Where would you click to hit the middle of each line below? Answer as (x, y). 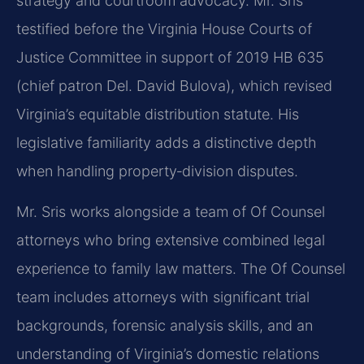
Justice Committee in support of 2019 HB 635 (170, 58)
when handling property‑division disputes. (157, 171)
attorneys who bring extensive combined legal (171, 240)
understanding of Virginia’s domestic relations (168, 353)
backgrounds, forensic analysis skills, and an (165, 325)
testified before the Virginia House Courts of (164, 29)
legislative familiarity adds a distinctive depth (167, 143)
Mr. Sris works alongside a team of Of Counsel (171, 211)
